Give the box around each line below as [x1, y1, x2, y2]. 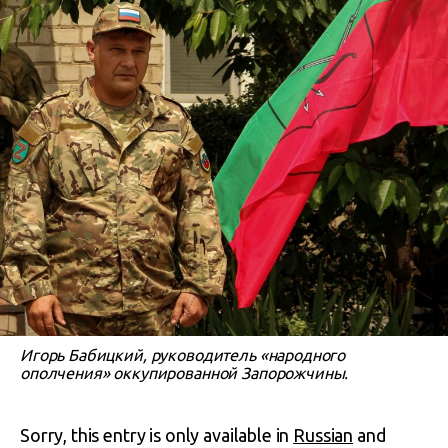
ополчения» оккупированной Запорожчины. [20, 364, 349, 382]
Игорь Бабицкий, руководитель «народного [20, 346, 346, 364]
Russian [293, 425, 354, 445]
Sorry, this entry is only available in [20, 425, 294, 445]
